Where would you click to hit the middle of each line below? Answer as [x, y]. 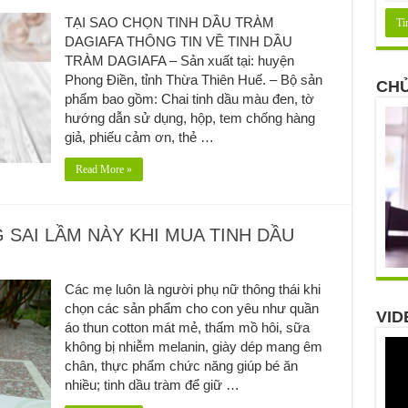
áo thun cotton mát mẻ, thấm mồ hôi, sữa [187, 327]
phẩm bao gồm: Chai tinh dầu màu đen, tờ [189, 98]
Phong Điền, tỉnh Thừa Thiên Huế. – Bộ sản [193, 79]
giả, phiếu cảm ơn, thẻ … [139, 137]
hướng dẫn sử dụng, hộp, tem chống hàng [189, 117]
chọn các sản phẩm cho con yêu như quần [191, 308]
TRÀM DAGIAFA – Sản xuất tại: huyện [179, 60]
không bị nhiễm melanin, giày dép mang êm [193, 346]
